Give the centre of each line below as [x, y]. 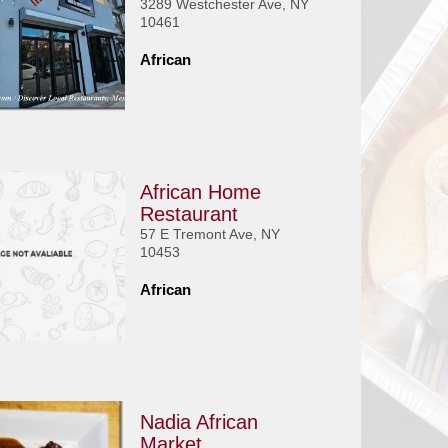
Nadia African [198, 422]
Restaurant [188, 214]
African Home [200, 192]
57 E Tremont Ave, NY [209, 234]
